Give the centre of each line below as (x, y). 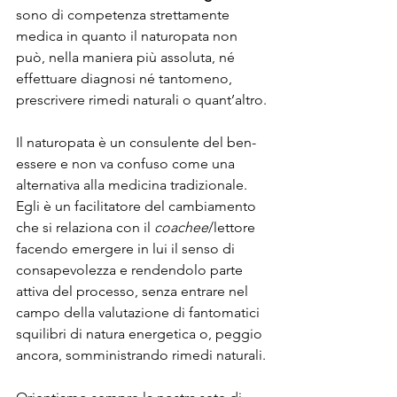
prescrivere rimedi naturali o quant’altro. (141, 99)
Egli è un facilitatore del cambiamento (138, 206)
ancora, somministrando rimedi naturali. (141, 354)
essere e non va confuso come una (127, 163)
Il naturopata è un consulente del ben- (136, 142)
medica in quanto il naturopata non (128, 35)
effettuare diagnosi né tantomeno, (126, 78)
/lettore (234, 227)
